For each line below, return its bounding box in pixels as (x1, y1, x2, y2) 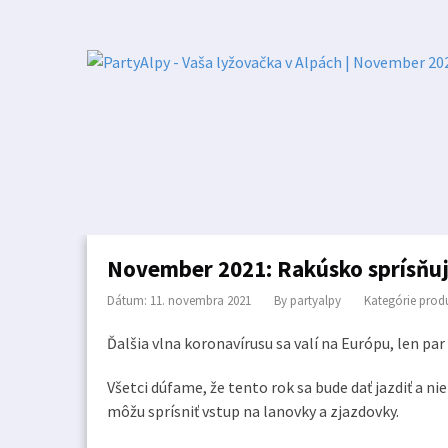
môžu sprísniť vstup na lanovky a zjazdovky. (107, 401, 402, 421)
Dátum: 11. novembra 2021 (107, 292, 251, 309)
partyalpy (290, 292, 341, 309)
